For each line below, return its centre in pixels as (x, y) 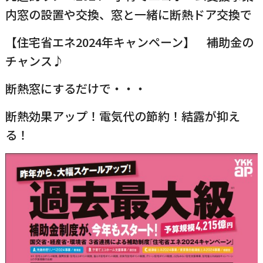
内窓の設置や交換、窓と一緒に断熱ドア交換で (128, 14)
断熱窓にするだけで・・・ (75, 88)
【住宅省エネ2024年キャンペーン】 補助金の (129, 42)
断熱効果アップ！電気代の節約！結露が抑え (122, 116)
